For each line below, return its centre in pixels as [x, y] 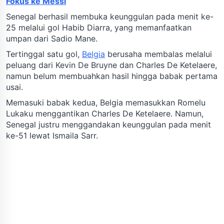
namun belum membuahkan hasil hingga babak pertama [112, 76]
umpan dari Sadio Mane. [52, 38]
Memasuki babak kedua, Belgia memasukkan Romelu [106, 102]
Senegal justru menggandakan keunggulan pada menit [108, 124]
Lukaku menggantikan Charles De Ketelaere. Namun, [105, 113]
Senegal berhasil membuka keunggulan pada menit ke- [110, 16]
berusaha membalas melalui [158, 54]
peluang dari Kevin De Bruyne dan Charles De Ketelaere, [111, 65]
